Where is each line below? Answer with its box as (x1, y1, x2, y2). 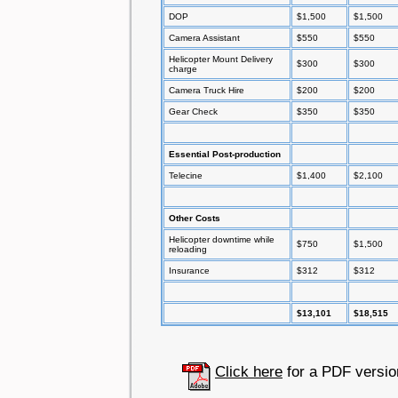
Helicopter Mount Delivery (169, 54, 273, 64)
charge (169, 64, 197, 74)
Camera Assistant (169, 33, 240, 43)
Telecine (169, 171, 203, 180)
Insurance (169, 266, 210, 275)
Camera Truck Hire (169, 85, 244, 95)
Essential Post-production (169, 149, 281, 159)
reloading (169, 244, 207, 254)
